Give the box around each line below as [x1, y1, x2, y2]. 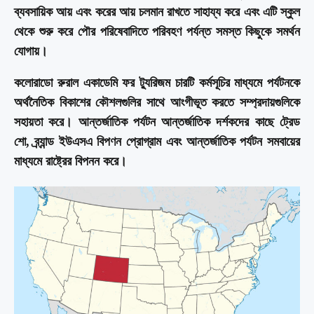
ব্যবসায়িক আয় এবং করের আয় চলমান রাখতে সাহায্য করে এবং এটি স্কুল [14, 4, 300, 19]
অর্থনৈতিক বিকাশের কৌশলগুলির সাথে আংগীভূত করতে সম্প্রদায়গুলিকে [14, 95, 300, 109]
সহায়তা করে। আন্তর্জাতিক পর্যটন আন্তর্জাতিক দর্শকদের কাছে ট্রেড [14, 114, 300, 129]
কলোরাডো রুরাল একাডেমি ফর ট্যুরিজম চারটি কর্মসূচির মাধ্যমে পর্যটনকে [14, 75, 300, 90]
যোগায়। [14, 43, 48, 58]
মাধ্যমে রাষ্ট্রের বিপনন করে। [14, 153, 127, 168]
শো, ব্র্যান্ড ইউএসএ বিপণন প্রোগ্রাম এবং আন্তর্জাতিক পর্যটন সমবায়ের [14, 134, 300, 149]
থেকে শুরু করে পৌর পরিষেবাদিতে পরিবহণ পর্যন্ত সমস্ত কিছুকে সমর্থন [14, 24, 300, 39]
